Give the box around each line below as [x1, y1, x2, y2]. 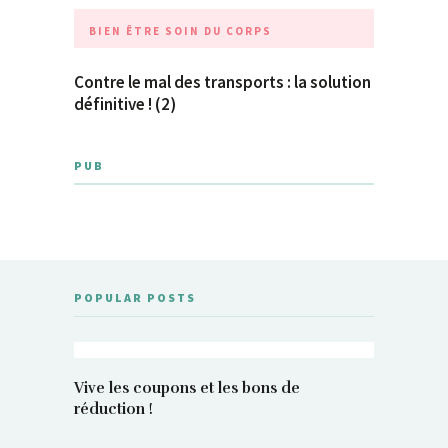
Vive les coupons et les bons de [74, 378, 300, 397]
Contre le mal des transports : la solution [74, 70, 371, 93]
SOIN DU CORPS [165, 23, 272, 38]
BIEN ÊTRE [89, 23, 161, 38]
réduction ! [74, 399, 153, 418]
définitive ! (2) [74, 92, 176, 115]
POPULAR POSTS [74, 289, 196, 305]
